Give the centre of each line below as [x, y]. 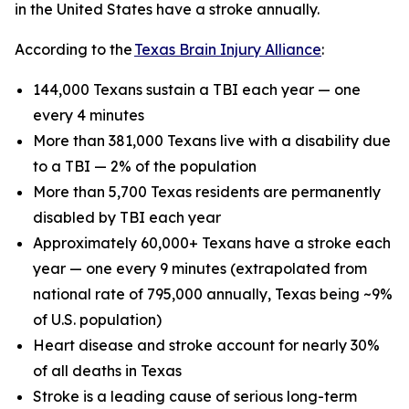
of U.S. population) [99, 319]
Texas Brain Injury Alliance [228, 49]
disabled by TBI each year [129, 217]
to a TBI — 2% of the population [147, 166]
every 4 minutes [90, 115]
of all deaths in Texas [109, 370]
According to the [74, 49]
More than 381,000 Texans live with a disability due [212, 140]
